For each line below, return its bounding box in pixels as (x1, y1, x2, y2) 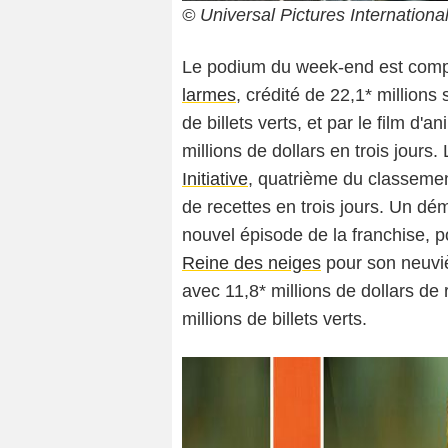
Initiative (182, 168, 248, 189)
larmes (182, 84, 236, 105)
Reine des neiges (182, 252, 321, 273)
